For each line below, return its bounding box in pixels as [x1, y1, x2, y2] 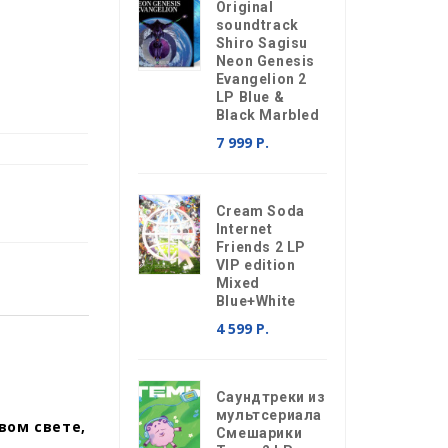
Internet [215, 221, 273, 237]
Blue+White [215, 293, 296, 309]
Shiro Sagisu [215, 35, 308, 51]
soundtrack [215, 17, 299, 33]
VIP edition [215, 257, 296, 273]
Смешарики [215, 425, 303, 441]
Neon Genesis [215, 53, 315, 69]
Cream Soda [215, 203, 305, 219]
